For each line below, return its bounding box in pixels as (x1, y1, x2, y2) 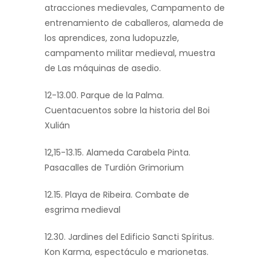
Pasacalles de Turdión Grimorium (45, 162, 184, 174)
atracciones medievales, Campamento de (45, 2, 225, 14)
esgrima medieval (45, 204, 121, 216)
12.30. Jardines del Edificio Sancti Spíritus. (45, 231, 214, 243)
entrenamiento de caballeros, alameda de (45, 17, 224, 30)
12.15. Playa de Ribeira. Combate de (45, 189, 189, 201)
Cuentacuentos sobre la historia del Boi (45, 104, 210, 117)
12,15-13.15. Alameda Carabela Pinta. (45, 146, 190, 159)
